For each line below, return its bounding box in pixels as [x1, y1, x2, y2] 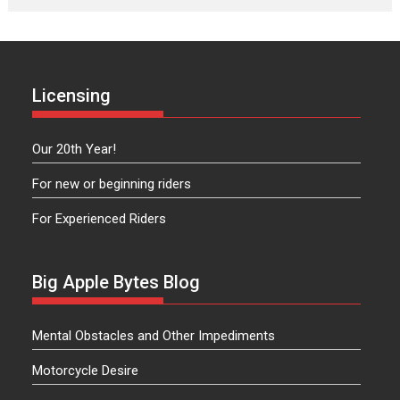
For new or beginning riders [32, 176, 192, 193]
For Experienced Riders [32, 211, 167, 228]
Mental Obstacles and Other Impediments [32, 327, 276, 344]
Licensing [32, 85, 112, 107]
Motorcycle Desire [32, 362, 139, 379]
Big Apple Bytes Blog [32, 271, 201, 293]
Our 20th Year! [32, 141, 117, 158]
